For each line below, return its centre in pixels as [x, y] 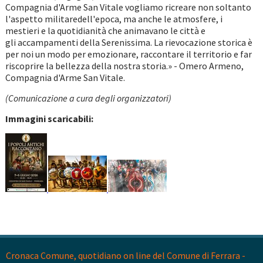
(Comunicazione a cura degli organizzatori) [88, 98]
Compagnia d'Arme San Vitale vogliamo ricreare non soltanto [128, 7]
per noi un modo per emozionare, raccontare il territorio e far [128, 54]
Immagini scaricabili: [49, 119]
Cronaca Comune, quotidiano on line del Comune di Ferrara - [126, 256]
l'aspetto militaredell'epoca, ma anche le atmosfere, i [114, 19]
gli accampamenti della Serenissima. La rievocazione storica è [129, 43]
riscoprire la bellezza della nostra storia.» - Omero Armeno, [124, 66]
